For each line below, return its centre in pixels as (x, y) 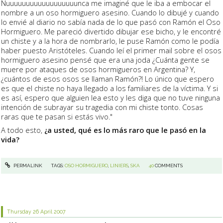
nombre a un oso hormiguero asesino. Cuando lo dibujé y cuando (110, 12)
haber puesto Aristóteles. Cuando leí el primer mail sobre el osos (111, 50)
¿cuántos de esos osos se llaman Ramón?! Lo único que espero (108, 79)
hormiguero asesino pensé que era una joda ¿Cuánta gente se (105, 60)
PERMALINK (27, 165)
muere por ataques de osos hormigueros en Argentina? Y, (98, 69)
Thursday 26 (23, 212)
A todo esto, (23, 130)
